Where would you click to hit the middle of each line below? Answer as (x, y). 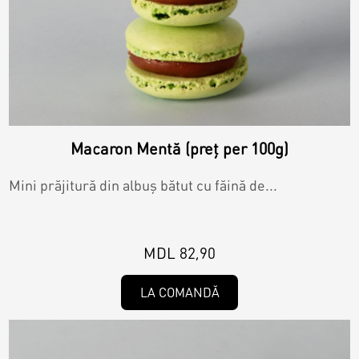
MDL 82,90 (179, 253)
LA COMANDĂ (179, 292)
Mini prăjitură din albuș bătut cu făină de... (143, 185)
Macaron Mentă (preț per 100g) (179, 149)
